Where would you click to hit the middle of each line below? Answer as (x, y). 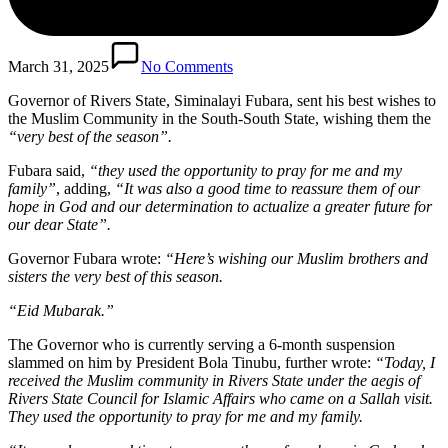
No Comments (187, 66)
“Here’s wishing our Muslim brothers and (294, 258)
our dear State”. (59, 224)
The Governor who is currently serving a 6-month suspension (201, 344)
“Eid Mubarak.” (61, 310)
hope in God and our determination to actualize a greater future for (220, 206)
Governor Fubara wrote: (84, 258)
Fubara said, (48, 170)
